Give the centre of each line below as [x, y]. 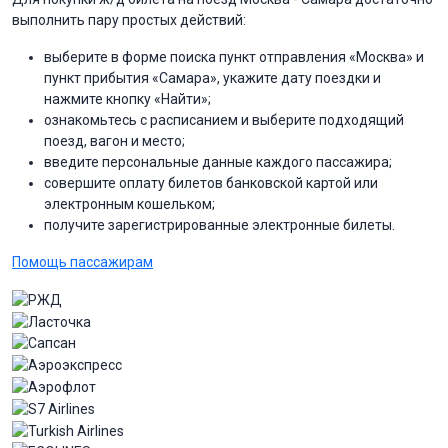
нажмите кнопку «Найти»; [127, 98]
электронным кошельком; [129, 203]
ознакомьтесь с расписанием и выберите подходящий [224, 119]
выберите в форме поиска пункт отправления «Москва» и [234, 56]
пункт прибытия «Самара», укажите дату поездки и [212, 77]
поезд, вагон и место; [114, 140]
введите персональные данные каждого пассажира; [218, 161]
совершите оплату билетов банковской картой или [211, 182]
